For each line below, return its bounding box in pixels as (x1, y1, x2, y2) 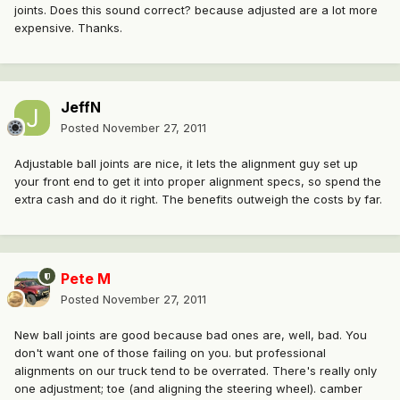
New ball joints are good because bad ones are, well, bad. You (14, 328, 367, 343)
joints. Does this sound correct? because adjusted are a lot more (14, 3, 378, 18)
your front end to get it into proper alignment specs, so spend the (14, 174, 381, 189)
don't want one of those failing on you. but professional (14, 346, 326, 361)
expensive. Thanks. (14, 21, 122, 36)
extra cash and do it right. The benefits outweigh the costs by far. (14, 192, 382, 207)
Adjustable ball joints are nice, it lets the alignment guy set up (14, 156, 358, 171)
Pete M (61, 270, 111, 288)
